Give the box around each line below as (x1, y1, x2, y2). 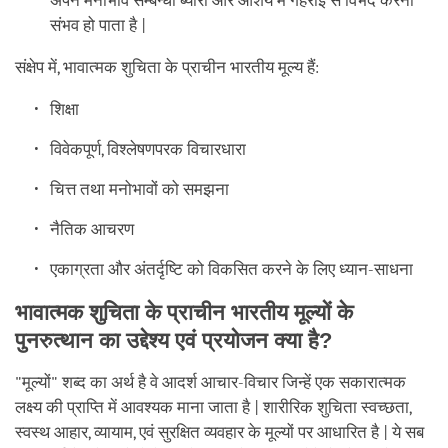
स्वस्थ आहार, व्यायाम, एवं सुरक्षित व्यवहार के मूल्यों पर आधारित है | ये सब (15, 422, 424, 442)
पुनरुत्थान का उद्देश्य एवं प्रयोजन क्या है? (15, 327, 332, 353)
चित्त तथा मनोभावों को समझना (50, 179, 234, 199)
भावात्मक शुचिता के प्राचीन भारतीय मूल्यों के (15, 299, 353, 325)
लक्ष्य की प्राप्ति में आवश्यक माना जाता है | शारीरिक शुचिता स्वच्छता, (15, 397, 411, 417)
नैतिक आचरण (50, 219, 135, 239)
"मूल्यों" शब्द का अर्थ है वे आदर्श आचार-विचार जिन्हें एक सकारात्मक (15, 372, 406, 392)
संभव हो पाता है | (50, 15, 147, 35)
